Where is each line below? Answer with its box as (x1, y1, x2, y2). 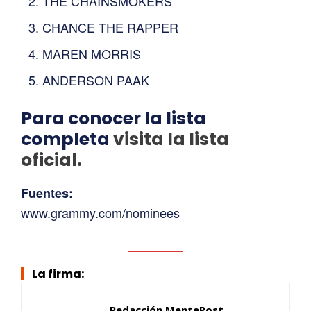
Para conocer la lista (21, 106, 206, 131)
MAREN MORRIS (42, 44, 141, 62)
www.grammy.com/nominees (21, 203, 180, 221)
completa (21, 126, 113, 151)
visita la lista (113, 126, 229, 151)
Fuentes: (21, 183, 73, 202)
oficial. (21, 147, 82, 172)
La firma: (32, 265, 84, 282)
